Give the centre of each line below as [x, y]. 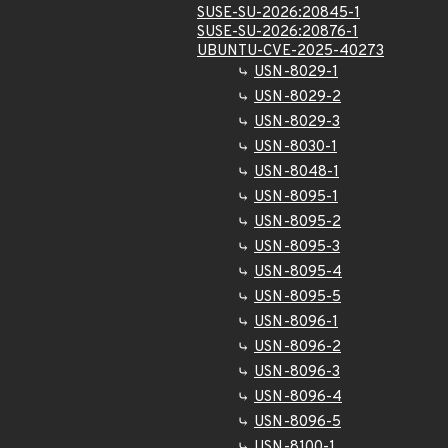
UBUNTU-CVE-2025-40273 [290, 51]
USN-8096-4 [298, 397]
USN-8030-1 [295, 147]
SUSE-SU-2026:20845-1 [278, 13]
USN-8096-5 [297, 422]
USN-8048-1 [296, 172]
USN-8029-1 [296, 72]
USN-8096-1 [296, 322]
